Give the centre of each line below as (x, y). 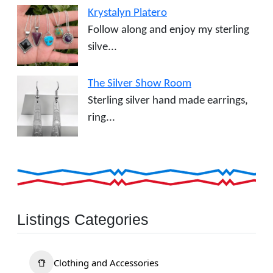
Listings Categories (83, 220)
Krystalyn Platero (127, 13)
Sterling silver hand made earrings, (168, 101)
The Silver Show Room (140, 84)
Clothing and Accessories (106, 263)
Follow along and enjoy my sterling (168, 30)
